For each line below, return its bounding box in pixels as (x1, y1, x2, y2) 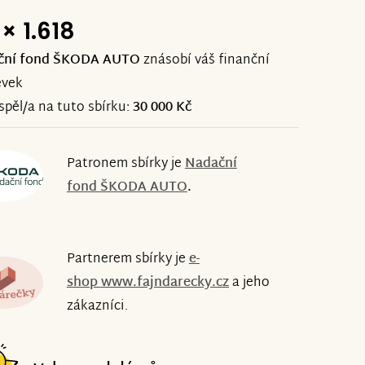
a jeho (228, 270, 270, 295)
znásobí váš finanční (143, 49, 270, 73)
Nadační (184, 152, 237, 176)
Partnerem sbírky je (66, 247, 189, 271)
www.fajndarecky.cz (100, 270, 229, 295)
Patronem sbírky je (66, 152, 182, 176)
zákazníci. (66, 294, 128, 319)
